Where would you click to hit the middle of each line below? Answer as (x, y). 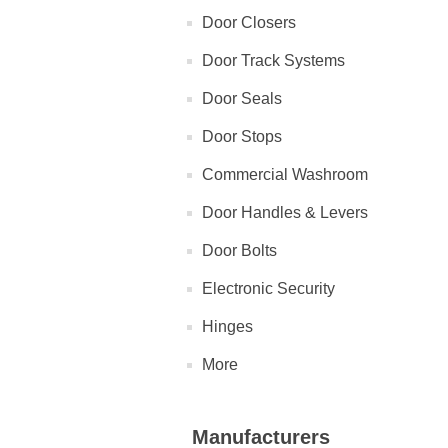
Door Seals (242, 99)
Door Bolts (239, 251)
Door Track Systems (273, 61)
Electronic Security (268, 289)
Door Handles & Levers (285, 213)
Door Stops (242, 137)
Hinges (227, 327)
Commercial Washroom (285, 175)
